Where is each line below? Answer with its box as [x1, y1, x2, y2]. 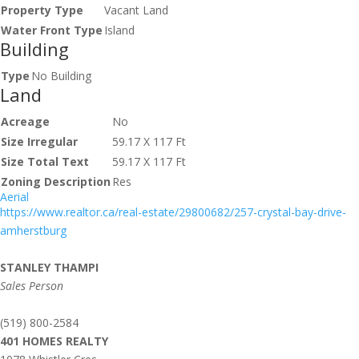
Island [104, 22, 135, 38]
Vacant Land [104, 2, 168, 18]
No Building [31, 68, 91, 83]
